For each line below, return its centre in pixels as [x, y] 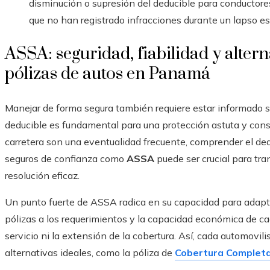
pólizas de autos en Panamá [107, 74]
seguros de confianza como [66, 159]
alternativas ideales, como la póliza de [90, 253]
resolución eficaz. [42, 176]
